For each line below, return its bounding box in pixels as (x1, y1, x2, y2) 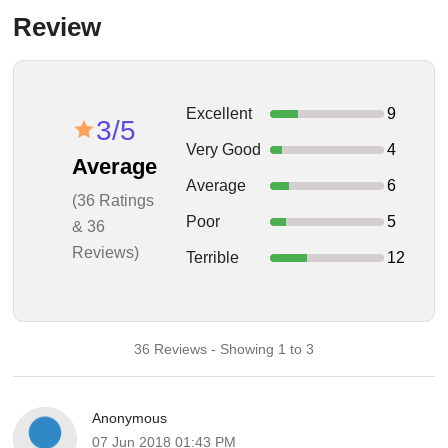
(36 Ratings (72, 191, 155, 209)
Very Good (186, 141, 262, 158)
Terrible (186, 249, 240, 266)
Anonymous (92, 410, 168, 426)
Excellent (186, 105, 253, 122)
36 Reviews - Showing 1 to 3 (133, 341, 314, 357)
